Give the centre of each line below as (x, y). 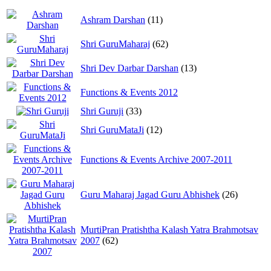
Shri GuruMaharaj (115, 44)
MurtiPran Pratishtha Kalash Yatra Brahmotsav (169, 229)
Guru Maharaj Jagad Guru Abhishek (150, 194)
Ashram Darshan (113, 19)
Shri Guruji (102, 111)
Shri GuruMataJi (112, 129)
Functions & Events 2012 (129, 92)
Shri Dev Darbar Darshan (129, 68)
